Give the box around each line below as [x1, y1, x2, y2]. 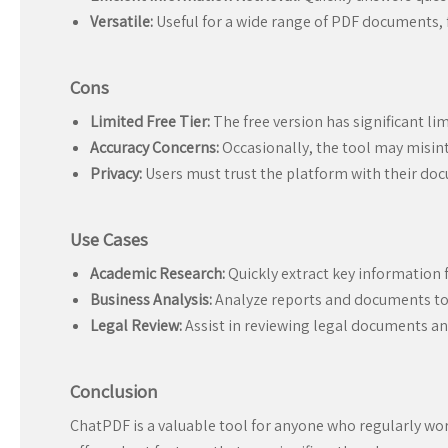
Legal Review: [90, 315, 182, 337]
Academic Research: [90, 263, 225, 285]
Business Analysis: [90, 289, 212, 311]
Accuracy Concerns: [90, 137, 219, 159]
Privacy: [90, 163, 142, 185]
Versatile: [90, 11, 153, 33]
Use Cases [70, 227, 148, 252]
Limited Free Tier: [90, 111, 210, 133]
